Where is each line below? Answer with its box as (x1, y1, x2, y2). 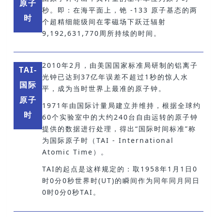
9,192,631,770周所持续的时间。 (42, 28, 161, 38)
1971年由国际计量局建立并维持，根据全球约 (42, 101, 201, 110)
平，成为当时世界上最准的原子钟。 (42, 83, 166, 93)
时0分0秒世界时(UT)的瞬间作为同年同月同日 (42, 176, 200, 186)
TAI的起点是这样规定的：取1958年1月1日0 (42, 164, 198, 174)
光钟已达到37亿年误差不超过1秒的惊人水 (42, 72, 188, 81)
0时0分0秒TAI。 (42, 187, 101, 197)
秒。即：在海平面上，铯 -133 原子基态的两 (42, 5, 198, 15)
